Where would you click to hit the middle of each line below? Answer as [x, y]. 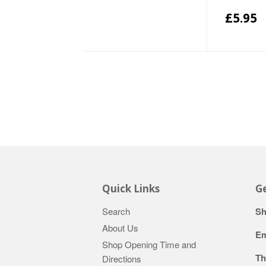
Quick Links [131, 189]
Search [116, 211]
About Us [120, 228]
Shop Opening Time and [149, 244]
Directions [122, 258]
